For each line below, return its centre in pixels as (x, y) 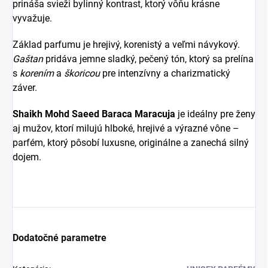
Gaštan (28, 59)
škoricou (82, 73)
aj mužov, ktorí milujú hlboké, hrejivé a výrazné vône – (126, 128)
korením (37, 73)
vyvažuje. (32, 18)
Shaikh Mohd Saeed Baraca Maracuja (94, 114)
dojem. (27, 157)
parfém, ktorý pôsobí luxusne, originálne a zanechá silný (131, 142)
